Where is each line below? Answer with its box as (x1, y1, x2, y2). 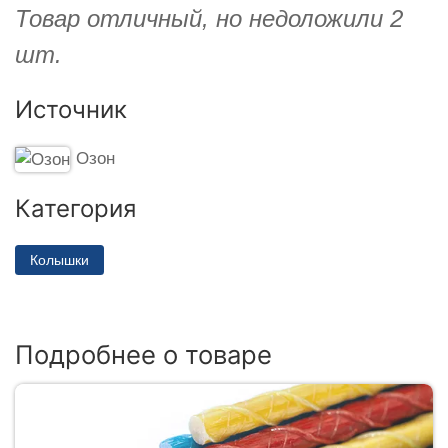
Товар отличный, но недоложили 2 (15, 4, 403, 32)
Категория (15, 193, 136, 223)
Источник (15, 94, 127, 124)
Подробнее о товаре (15, 338, 272, 370)
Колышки (30, 251, 89, 268)
